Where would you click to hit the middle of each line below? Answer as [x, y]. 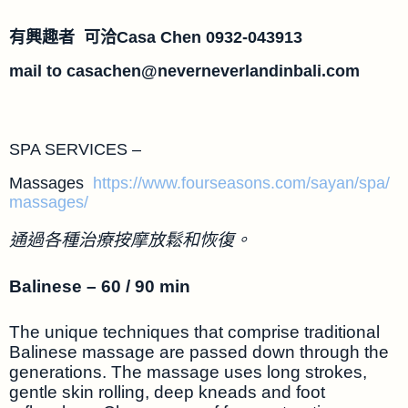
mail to [38, 71]
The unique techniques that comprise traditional [194, 332]
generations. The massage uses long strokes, [188, 372]
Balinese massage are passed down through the [199, 352]
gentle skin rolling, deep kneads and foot [167, 393]
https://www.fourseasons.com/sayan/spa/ [241, 183]
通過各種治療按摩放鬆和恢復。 [130, 240]
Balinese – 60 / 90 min [102, 286]
